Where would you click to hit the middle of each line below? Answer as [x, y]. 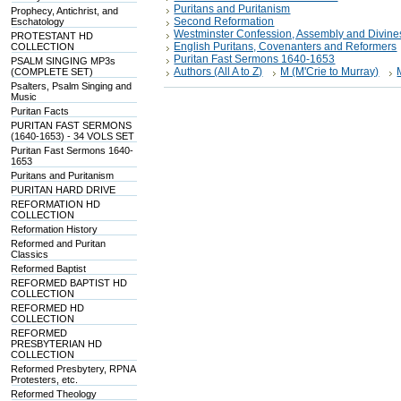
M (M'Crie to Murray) [330, 72]
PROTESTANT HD [52, 36]
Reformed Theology [54, 394]
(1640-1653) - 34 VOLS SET [73, 136]
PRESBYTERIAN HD [57, 344]
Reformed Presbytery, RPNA [73, 369]
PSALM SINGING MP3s [64, 61]
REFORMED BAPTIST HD [69, 283]
